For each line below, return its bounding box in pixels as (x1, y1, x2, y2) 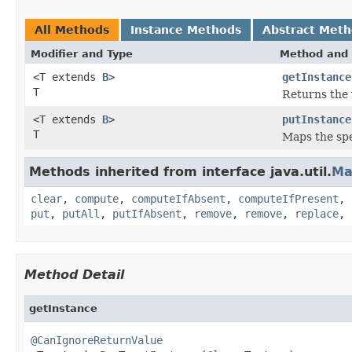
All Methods (35, 23, 109, 36)
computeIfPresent (238, 192, 339, 205)
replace (295, 207, 339, 220)
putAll (62, 207, 100, 220)
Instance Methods (130, 23, 241, 36)
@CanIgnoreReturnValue (31, 333, 163, 346)
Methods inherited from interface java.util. (29, 163, 332, 179)
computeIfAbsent (131, 192, 225, 205)
